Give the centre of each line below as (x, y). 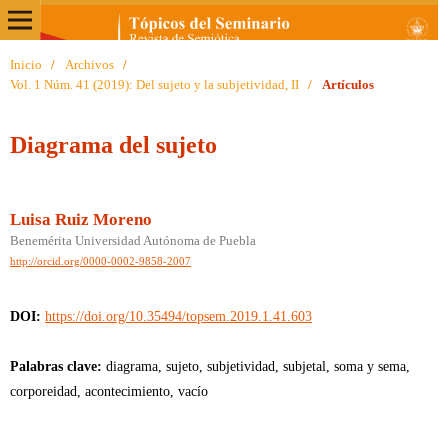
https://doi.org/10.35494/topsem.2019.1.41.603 (178, 316)
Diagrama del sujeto (113, 144)
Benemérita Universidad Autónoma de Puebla (132, 240)
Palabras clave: (57, 366)
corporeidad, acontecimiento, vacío (108, 391)
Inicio (25, 64)
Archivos (89, 64)
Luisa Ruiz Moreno (80, 219)
